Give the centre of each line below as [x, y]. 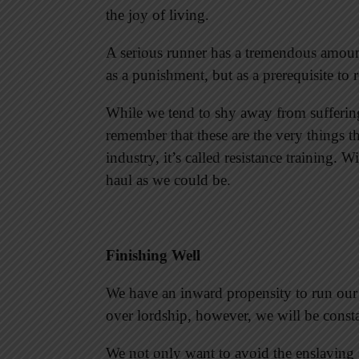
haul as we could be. [168, 180]
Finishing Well [153, 256]
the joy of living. [157, 15]
